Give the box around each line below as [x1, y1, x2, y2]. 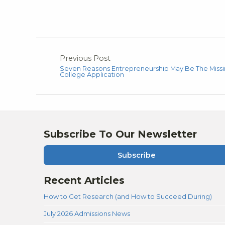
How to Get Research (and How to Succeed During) [44, 192, 212, 201]
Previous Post [60, 53, 110, 63]
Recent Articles [44, 174, 125, 187]
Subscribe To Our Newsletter [44, 128, 197, 140]
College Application [60, 70, 124, 78]
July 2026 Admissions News [44, 209, 130, 218]
